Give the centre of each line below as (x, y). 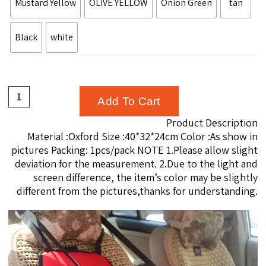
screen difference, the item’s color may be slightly (145, 177)
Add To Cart (129, 101)
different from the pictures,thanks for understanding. (137, 191)
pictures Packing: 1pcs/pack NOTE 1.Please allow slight (134, 150)
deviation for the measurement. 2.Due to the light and (136, 163)
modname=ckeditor (223, 122)
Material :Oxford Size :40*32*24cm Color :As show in (142, 136)
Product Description (212, 122)
